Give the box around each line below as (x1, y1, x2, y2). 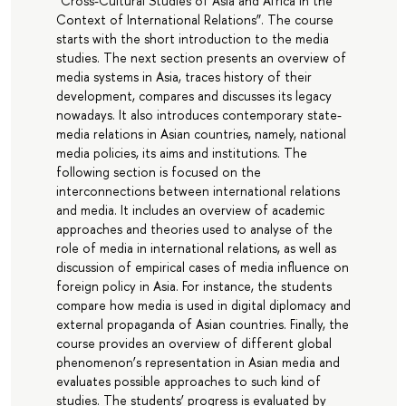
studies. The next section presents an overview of (55, 49, 346, 67)
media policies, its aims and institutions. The (55, 144, 307, 162)
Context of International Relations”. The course (55, 11, 333, 29)
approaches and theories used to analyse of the (55, 220, 333, 238)
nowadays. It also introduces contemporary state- (55, 106, 342, 124)
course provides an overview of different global (55, 334, 332, 353)
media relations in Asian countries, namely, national (55, 125, 346, 143)
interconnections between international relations (55, 182, 340, 200)
